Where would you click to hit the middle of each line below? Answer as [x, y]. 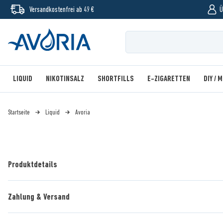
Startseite [19, 112]
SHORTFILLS [116, 79]
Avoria [83, 112]
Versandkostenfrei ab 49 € [62, 9]
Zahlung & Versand [39, 197]
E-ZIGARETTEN [169, 79]
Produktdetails [33, 164]
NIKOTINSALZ [65, 79]
